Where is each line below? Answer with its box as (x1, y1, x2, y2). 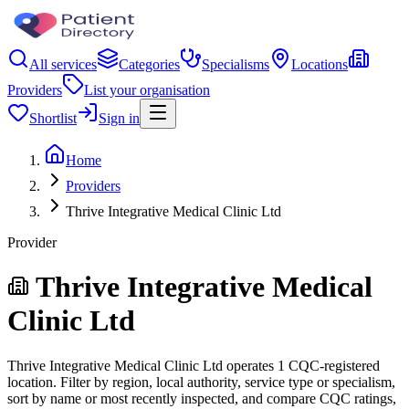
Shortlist (29, 110, 77, 126)
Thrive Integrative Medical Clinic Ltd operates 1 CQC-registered (7, 357, 380, 373)
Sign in (99, 110, 140, 126)
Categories (119, 57, 180, 72)
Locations (291, 57, 348, 72)
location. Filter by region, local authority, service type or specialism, (7, 373, 395, 390)
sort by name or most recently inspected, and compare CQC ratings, (7, 390, 396, 406)
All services (29, 57, 97, 72)
